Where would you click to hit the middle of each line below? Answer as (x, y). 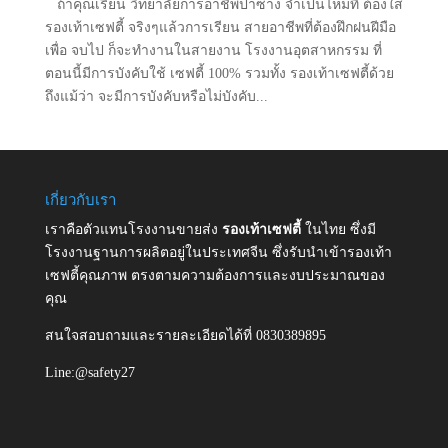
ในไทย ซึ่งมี (340, 229)
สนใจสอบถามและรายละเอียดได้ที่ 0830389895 (185, 335)
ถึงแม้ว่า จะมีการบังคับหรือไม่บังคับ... (156, 96)
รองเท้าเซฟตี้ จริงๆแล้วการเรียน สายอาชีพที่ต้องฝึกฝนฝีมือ (220, 27)
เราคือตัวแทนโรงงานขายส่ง (133, 229)
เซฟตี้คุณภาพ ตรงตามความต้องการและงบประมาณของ (214, 275)
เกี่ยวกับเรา (80, 199)
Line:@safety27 (89, 372)
